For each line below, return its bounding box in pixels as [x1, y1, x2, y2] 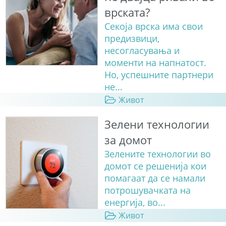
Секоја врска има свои [104, 20, 203, 33]
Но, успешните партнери [104, 69, 213, 81]
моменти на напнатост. [104, 56, 206, 69]
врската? [104, 5, 150, 21]
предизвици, [104, 32, 159, 45]
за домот [104, 132, 152, 148]
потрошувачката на [104, 184, 191, 196]
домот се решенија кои [104, 159, 206, 172]
